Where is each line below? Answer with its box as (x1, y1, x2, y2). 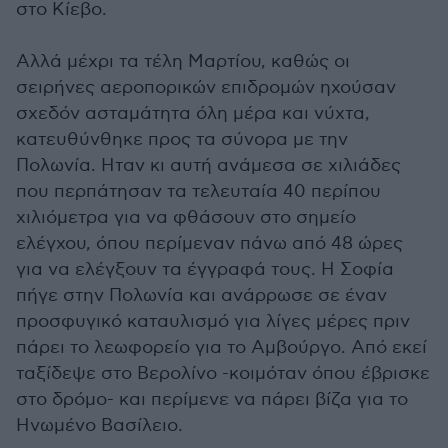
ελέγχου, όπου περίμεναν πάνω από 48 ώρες (16, 232, 403, 254)
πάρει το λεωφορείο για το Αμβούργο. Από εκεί (16, 336, 427, 358)
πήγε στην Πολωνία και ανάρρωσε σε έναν (16, 284, 387, 306)
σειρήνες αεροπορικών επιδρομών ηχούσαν (16, 76, 396, 98)
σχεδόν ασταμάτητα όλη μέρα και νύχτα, (16, 102, 370, 124)
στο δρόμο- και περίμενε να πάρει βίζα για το (16, 388, 408, 410)
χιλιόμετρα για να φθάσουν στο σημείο (16, 206, 356, 228)
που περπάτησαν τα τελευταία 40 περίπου (16, 180, 381, 202)
